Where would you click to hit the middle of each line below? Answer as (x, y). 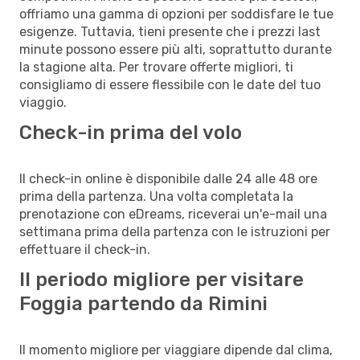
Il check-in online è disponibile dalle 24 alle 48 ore (168, 178)
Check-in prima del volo (131, 132)
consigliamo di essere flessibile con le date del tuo (170, 84)
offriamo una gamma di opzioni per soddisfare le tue (176, 14)
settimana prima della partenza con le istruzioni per (175, 231)
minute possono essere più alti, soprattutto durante (176, 49)
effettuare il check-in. (85, 249)
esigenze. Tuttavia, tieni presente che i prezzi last (170, 31)
